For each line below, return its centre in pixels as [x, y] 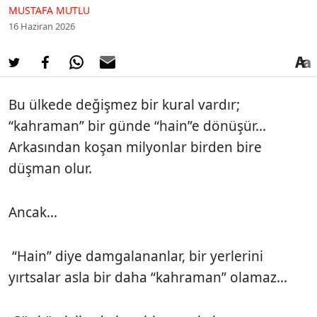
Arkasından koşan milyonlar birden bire [135, 147]
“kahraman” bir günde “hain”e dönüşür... [137, 126]
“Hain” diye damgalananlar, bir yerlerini [136, 256]
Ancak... [33, 212]
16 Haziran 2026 [42, 26]
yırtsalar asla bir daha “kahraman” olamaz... [148, 277]
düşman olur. [52, 168]
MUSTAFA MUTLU [49, 10]
